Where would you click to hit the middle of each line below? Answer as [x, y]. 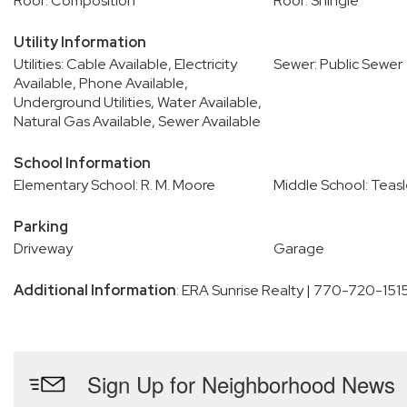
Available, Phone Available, [101, 83]
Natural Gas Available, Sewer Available [137, 121]
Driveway [43, 248]
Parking [41, 227]
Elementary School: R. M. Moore [114, 185]
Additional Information [95, 290]
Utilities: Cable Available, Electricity [125, 64]
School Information [82, 163]
